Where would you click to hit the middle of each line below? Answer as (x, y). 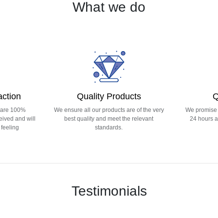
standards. (109, 128)
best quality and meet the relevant (109, 119)
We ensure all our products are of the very (109, 110)
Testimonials (109, 191)
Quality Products (109, 97)
